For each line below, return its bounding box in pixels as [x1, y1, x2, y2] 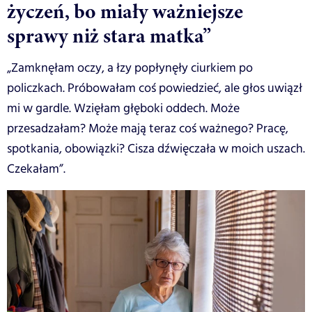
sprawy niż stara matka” [7, 20, 211, 50]
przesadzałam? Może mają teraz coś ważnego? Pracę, [7, 119, 288, 138]
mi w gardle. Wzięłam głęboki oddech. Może [7, 99, 240, 118]
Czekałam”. [7, 159, 65, 178]
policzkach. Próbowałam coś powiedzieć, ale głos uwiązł [7, 79, 302, 97]
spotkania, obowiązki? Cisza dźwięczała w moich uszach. [7, 139, 305, 158]
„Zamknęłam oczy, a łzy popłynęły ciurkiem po [7, 58, 253, 77]
